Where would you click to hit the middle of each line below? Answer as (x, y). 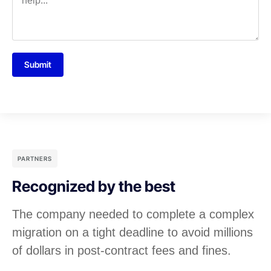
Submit (38, 65)
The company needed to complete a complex (133, 214)
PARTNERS (35, 159)
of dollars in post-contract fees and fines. (122, 251)
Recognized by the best (94, 187)
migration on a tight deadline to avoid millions (132, 233)
